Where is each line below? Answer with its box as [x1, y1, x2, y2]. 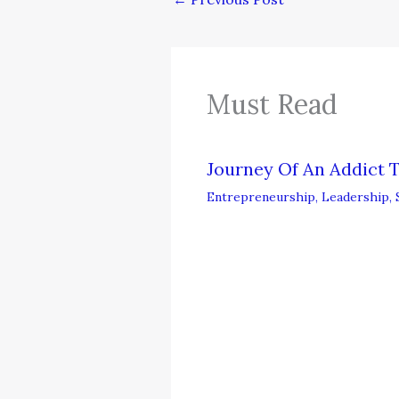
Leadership [322, 189, 389, 206]
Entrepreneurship [207, 189, 315, 206]
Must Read [207, 87, 338, 122]
